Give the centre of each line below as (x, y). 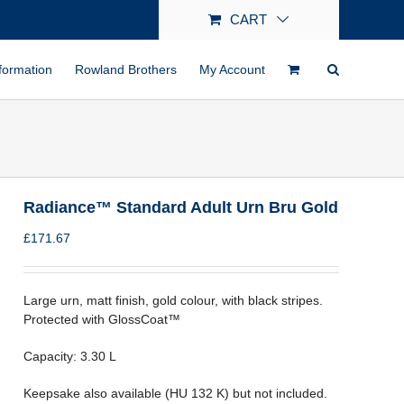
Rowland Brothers (126, 69)
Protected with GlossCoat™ (102, 319)
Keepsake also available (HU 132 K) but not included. (175, 393)
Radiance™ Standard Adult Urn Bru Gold (181, 207)
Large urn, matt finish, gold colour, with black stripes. (173, 300)
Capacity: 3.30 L (70, 356)
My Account (232, 69)
